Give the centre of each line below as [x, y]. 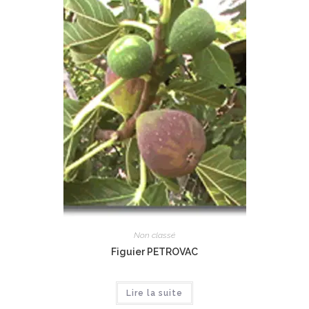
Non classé [154, 235]
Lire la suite [154, 293]
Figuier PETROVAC [154, 251]
